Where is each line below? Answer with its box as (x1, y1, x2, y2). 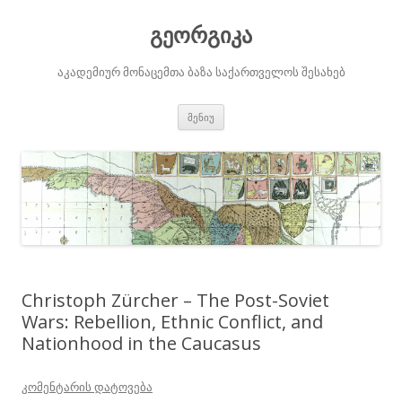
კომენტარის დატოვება (22, 379, 153, 396)
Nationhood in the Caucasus (22, 331, 261, 356)
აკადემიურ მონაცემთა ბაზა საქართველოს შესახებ (57, 64, 345, 80)
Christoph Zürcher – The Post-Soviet (22, 288, 329, 313)
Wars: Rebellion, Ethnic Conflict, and (22, 310, 323, 335)
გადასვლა (224, 114, 286, 131)
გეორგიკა (150, 20, 252, 49)
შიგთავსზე (224, 101, 285, 118)
